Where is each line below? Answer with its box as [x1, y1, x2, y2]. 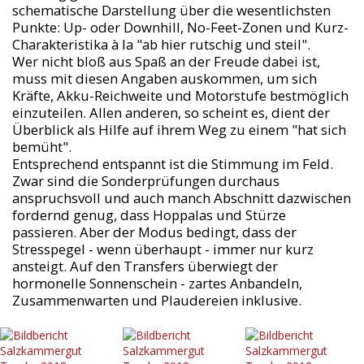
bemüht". [11, 137, 71, 157]
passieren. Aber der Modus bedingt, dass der [11, 223, 297, 242]
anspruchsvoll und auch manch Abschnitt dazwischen [11, 188, 351, 208]
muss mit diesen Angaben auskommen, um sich [11, 69, 317, 89]
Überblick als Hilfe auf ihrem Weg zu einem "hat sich [11, 120, 346, 140]
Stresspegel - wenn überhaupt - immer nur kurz [11, 240, 314, 259]
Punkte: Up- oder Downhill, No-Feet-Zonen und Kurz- [11, 18, 349, 37]
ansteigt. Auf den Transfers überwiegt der [11, 257, 278, 276]
